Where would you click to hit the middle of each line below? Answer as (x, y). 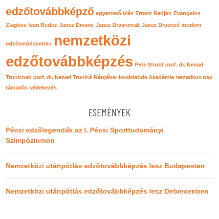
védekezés (43, 87)
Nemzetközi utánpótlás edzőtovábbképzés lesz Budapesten (105, 165)
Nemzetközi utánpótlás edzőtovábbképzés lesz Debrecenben (107, 191)
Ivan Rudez (43, 25)
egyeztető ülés (115, 13)
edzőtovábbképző (50, 11)
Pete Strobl (149, 64)
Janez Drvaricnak (118, 25)
